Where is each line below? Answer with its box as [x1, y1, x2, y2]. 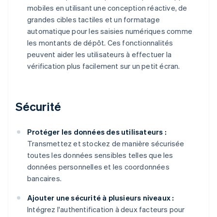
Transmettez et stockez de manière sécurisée [27, 138, 185, 148]
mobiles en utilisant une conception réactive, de [27, 2, 187, 13]
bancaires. [27, 173, 62, 183]
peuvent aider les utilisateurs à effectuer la [27, 49, 171, 59]
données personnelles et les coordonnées [27, 161, 170, 171]
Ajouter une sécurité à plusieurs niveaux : [27, 192, 174, 202]
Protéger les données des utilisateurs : [27, 126, 167, 137]
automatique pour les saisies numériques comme [27, 26, 193, 36]
